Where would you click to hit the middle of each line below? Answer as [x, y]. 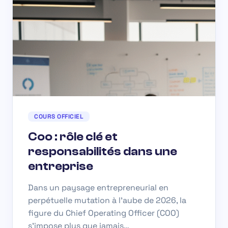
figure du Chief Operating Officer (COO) [104, 213]
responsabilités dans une [103, 151]
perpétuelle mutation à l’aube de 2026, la [107, 200]
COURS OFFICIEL [59, 116]
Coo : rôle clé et [73, 136]
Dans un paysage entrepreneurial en [98, 187]
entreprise [61, 166]
